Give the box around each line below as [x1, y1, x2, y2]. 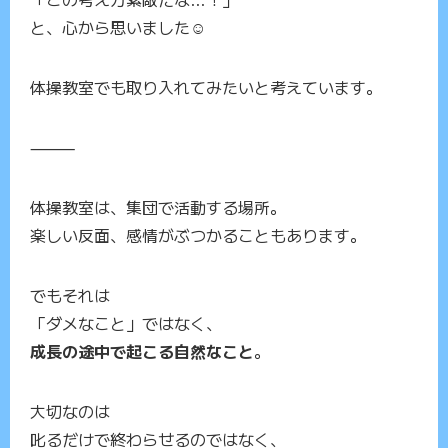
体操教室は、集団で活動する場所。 [30, 195, 286, 220]
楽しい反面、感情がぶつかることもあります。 [30, 223, 366, 248]
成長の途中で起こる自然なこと [30, 339, 254, 364]
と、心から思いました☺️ [30, 15, 206, 40]
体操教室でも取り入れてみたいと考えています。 [30, 75, 382, 100]
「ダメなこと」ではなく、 [30, 311, 222, 336]
